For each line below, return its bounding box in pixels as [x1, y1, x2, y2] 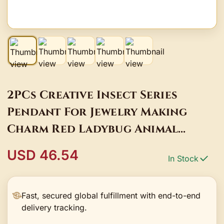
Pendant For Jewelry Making [7, 104, 187, 119]
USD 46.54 [7, 146, 78, 163]
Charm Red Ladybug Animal [7, 121, 178, 136]
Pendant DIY [7, 155, 86, 170]
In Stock [168, 153, 198, 163]
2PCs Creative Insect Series [7, 87, 178, 102]
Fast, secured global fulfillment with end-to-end [21, 190, 201, 200]
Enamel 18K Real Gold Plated [7, 138, 189, 153]
